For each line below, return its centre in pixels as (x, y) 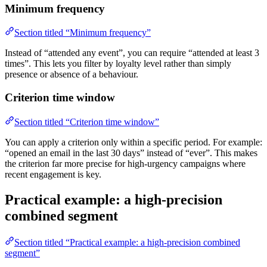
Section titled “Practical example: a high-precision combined (127, 242)
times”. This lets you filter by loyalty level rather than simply (118, 64)
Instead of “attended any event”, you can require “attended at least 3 (132, 53)
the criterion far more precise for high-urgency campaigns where (125, 163)
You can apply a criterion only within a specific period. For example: (133, 142)
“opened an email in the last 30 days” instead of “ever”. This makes (131, 153)
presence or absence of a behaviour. (72, 74)
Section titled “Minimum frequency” (83, 33)
